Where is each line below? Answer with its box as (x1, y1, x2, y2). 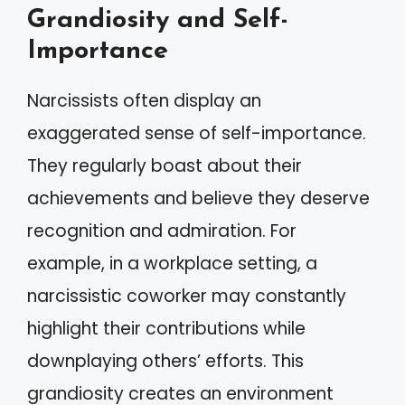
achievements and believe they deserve (27, 185, 370, 211)
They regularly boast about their (27, 153, 302, 178)
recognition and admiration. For (27, 218, 297, 243)
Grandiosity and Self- (27, 6, 288, 33)
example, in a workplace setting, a (27, 250, 317, 276)
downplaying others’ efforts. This (27, 348, 304, 373)
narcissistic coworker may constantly (27, 283, 346, 308)
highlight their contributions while (27, 316, 306, 341)
